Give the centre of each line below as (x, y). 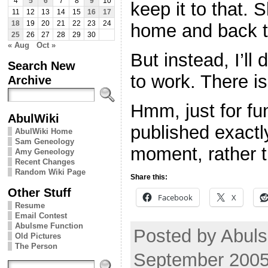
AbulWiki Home (44, 131)
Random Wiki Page (50, 172)
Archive (30, 80)
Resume (30, 205)
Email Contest (41, 215)
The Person (36, 246)
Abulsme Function (49, 226)
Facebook (175, 197)
